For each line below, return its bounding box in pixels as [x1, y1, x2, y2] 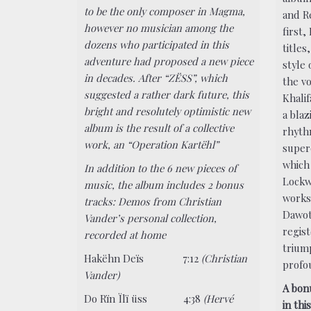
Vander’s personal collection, [84, 211, 217, 226]
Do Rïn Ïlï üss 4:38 [84, 291, 204, 305]
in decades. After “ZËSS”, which [84, 71, 228, 85]
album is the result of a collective [84, 121, 235, 135]
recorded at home [84, 228, 167, 242]
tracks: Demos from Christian [84, 194, 222, 209]
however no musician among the [84, 21, 234, 35]
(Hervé [203, 291, 234, 305]
